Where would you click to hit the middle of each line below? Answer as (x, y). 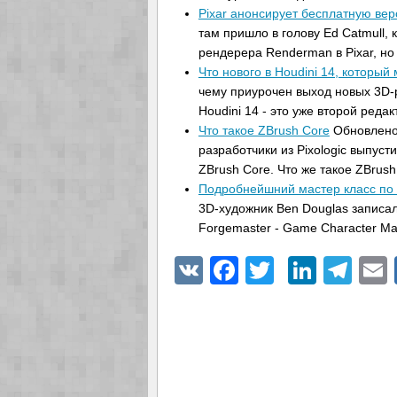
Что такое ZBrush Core (264, 130)
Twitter (316, 270)
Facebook (301, 270)
